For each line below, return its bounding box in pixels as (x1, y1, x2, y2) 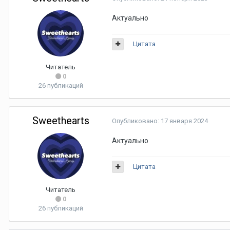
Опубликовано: (112, 117, 161, 125)
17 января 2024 (161, 117, 208, 125)
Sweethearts (32, 114, 89, 127)
